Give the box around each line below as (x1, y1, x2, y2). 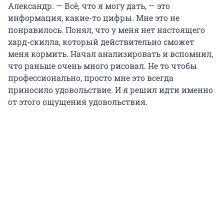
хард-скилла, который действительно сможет (8, 36, 194, 47)
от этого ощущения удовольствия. (8, 96, 147, 107)
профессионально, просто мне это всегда (8, 72, 173, 83)
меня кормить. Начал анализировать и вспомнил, (8, 48, 213, 59)
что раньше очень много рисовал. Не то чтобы (8, 60, 197, 71)
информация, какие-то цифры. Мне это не (8, 12, 179, 23)
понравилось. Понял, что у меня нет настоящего (8, 24, 205, 35)
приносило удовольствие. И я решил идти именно (8, 84, 213, 95)
